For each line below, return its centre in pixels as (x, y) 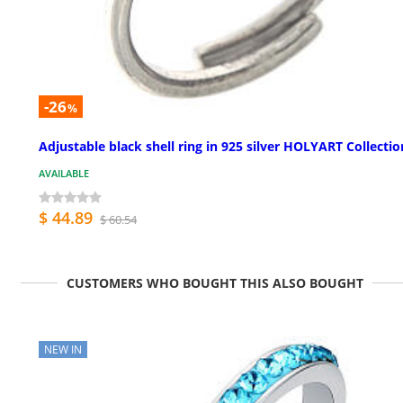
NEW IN (63, 349)
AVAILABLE (64, 173)
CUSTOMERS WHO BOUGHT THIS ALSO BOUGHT (215, 282)
